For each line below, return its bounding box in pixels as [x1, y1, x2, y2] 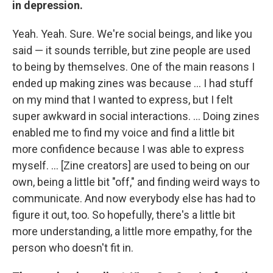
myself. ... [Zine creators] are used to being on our [12, 158, 250, 172]
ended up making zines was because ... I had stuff [12, 76, 253, 90]
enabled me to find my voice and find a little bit [12, 126, 235, 139]
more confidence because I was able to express [12, 142, 244, 155]
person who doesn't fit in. [12, 241, 133, 254]
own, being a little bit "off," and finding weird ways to [12, 175, 260, 188]
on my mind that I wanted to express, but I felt [12, 93, 233, 106]
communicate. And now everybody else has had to [12, 191, 255, 205]
